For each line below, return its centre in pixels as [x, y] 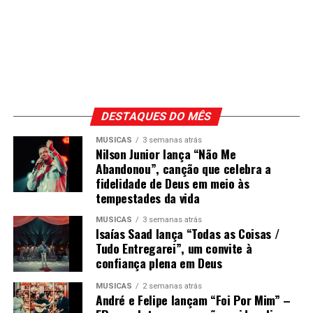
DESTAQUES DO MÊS [157, 117]
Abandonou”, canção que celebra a [183, 169]
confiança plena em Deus [159, 263]
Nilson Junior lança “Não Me [166, 154]
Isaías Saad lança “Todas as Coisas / [187, 234]
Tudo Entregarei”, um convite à [174, 248]
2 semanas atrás [172, 286]
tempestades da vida [147, 198]
